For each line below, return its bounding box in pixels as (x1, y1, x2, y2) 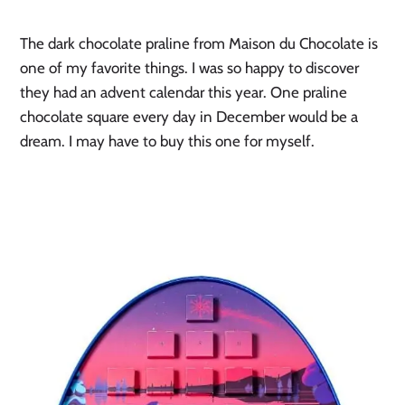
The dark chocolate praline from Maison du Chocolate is (20, 33, 379, 52)
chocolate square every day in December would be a (20, 107, 359, 126)
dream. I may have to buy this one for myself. (20, 131, 316, 150)
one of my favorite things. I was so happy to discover (20, 58, 360, 77)
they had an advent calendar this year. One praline (20, 82, 348, 101)
